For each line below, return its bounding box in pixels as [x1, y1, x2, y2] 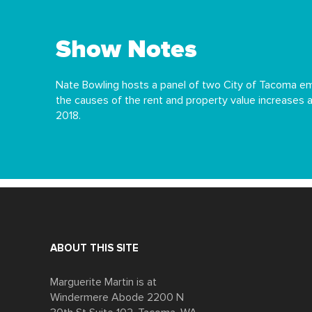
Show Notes [56, 38, 197, 63]
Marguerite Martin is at [50, 275, 157, 290]
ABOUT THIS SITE [50, 243, 139, 254]
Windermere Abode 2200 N [50, 290, 184, 305]
